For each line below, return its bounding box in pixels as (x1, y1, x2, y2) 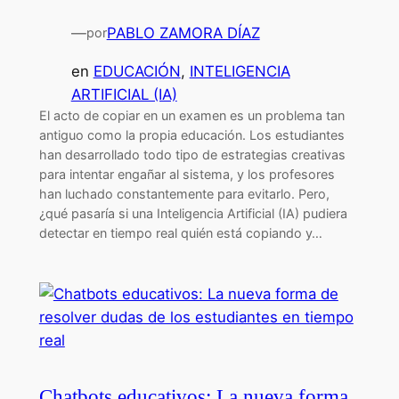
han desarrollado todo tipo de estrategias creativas (38, 146, 346, 162)
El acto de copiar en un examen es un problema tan (38, 107, 345, 123)
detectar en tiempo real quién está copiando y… (38, 224, 322, 240)
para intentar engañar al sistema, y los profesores (38, 166, 335, 182)
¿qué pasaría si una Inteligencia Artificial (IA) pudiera (38, 205, 347, 221)
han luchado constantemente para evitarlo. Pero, (38, 185, 330, 201)
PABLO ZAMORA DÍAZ (106, 24, 260, 43)
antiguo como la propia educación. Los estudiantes (38, 126, 345, 142)
